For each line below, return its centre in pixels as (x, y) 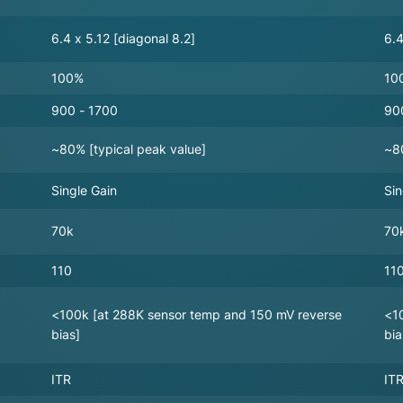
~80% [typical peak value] (129, 149)
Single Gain (84, 190)
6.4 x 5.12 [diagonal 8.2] (123, 38)
